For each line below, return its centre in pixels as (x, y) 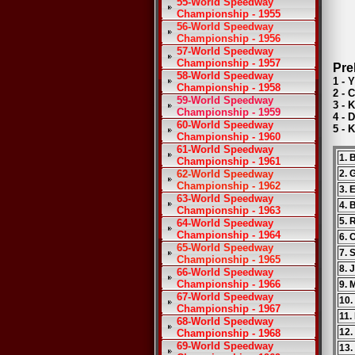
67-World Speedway (225, 297)
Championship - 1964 (229, 235)
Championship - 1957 (229, 63)
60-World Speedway (225, 125)
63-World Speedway (225, 198)
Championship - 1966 (229, 284)
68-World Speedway (225, 321)
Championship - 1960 (229, 137)
